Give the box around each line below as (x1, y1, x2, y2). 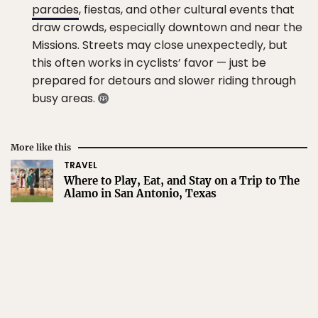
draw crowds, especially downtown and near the (32, 18, 302, 35)
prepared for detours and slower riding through (32, 72, 296, 89)
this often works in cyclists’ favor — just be (32, 54, 266, 71)
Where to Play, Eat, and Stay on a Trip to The (64, 173, 300, 187)
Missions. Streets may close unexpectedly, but (32, 36, 287, 53)
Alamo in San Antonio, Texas (64, 186, 216, 200)
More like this (11, 141, 71, 153)
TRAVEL (64, 158, 97, 171)
